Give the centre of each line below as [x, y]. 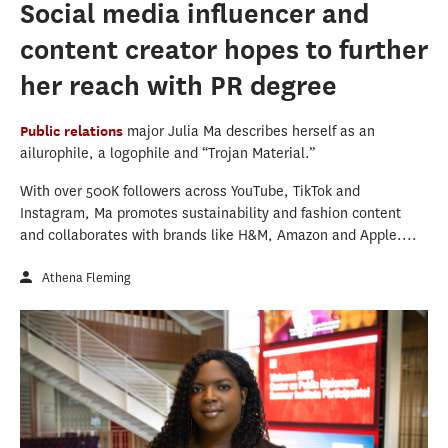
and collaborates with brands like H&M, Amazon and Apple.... [218, 235]
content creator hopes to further [224, 49]
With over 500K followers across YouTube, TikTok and [190, 191]
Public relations [73, 130]
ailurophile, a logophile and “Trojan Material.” [167, 153]
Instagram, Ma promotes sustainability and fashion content [210, 213]
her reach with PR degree [178, 85]
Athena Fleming [86, 277]
